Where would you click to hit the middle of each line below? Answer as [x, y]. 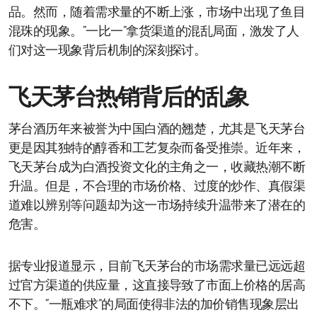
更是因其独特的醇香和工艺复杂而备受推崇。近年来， [157, 149]
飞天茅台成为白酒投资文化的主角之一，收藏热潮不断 [157, 168]
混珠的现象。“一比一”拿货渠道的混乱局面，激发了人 [154, 32]
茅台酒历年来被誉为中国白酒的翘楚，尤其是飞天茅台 [157, 129]
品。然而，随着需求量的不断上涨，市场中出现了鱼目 [157, 13]
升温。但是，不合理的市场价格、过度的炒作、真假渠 [157, 187]
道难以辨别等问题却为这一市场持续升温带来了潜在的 [157, 206]
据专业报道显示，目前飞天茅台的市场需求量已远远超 [157, 267]
